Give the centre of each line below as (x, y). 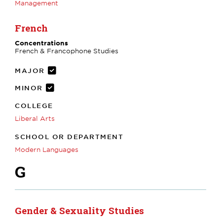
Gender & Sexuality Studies (79, 210)
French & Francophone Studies (67, 51)
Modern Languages (47, 149)
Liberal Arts (35, 118)
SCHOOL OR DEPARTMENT (69, 136)
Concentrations (41, 43)
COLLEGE (34, 105)
